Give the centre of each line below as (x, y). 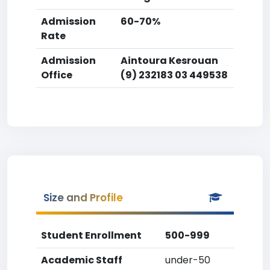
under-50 (188, 260)
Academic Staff (82, 260)
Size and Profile (83, 198)
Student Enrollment (91, 235)
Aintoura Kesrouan (169, 61)
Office (57, 75)
